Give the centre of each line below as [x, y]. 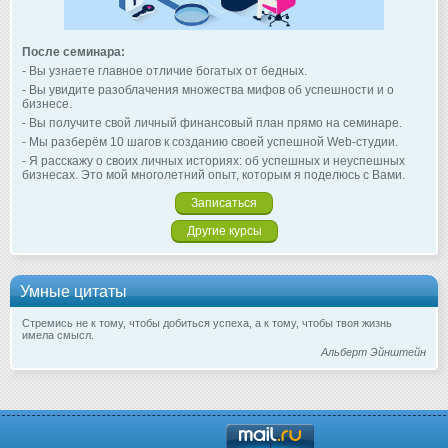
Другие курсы [224, 231]
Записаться [224, 203]
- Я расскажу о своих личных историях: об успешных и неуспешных [213, 161]
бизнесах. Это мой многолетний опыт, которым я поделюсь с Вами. [213, 175]
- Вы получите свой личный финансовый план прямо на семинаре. [212, 123]
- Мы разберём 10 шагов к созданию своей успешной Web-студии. [210, 142]
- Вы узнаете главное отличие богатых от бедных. [164, 71]
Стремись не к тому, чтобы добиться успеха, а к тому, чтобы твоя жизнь [207, 323]
